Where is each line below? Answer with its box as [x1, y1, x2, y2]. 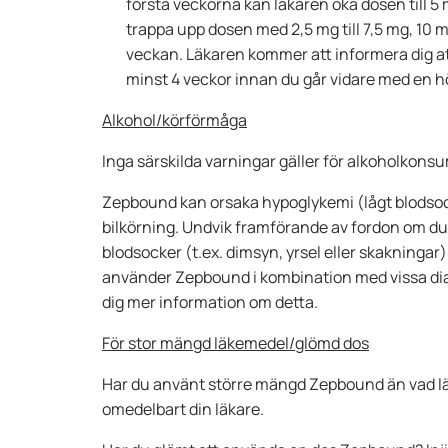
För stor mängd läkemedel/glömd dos [102, 332, 369, 354]
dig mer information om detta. [102, 291, 318, 313]
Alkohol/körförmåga [102, 109, 247, 131]
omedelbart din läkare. [102, 398, 264, 420]
